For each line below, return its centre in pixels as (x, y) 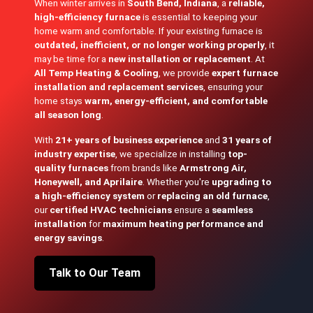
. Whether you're (177, 182)
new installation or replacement (180, 59)
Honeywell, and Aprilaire (89, 182)
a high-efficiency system (90, 196)
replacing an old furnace (213, 196)
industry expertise (75, 154)
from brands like (144, 168)
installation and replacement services (119, 87)
